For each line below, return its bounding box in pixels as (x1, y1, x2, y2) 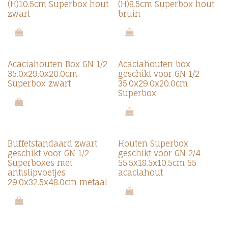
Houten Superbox (118, 138, 188, 149)
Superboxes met (8, 158, 72, 168)
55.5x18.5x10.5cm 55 (118, 158, 196, 168)
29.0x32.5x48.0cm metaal (8, 177, 107, 187)
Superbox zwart (8, 78, 71, 89)
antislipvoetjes (8, 167, 66, 178)
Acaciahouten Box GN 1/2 (8, 59, 107, 69)
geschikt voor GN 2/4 (118, 148, 201, 158)
